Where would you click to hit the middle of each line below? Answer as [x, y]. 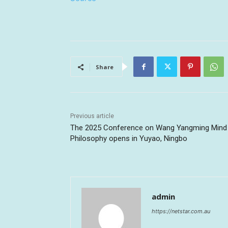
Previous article [92, 116]
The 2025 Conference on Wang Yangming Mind [149, 128]
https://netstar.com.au [181, 211]
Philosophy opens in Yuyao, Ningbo [129, 139]
